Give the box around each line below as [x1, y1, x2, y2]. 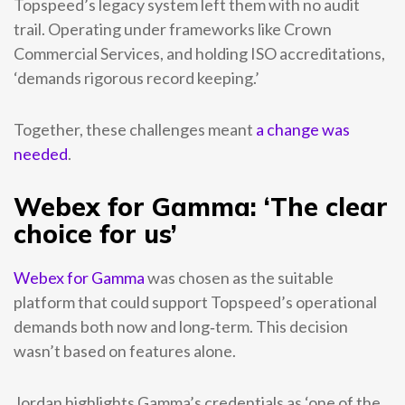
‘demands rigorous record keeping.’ [14, 68, 259, 88]
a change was [256, 119, 350, 139]
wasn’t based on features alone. [14, 341, 236, 361]
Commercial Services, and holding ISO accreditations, [14, 43, 385, 63]
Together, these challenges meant [14, 119, 256, 139]
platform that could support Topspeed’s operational [14, 292, 377, 312]
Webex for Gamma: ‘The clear [14, 191, 388, 222]
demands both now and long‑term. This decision [14, 316, 348, 336]
